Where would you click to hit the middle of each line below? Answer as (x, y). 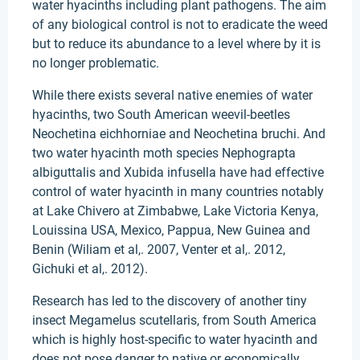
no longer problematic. (96, 63)
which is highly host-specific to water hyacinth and (175, 340)
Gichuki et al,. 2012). (90, 269)
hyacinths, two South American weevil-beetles (161, 115)
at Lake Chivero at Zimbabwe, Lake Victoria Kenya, (175, 211)
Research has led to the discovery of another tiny (170, 301)
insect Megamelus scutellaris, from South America (174, 320)
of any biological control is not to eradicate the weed (180, 25)
